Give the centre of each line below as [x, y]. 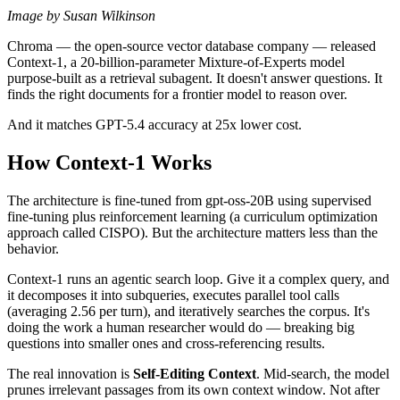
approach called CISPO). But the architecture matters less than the [192, 233]
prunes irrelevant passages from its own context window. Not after [193, 390]
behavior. [33, 249]
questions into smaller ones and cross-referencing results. [166, 344]
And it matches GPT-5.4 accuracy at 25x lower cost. [154, 125]
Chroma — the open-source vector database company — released [192, 46]
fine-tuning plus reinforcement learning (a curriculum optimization [192, 217]
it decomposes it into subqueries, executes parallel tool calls [173, 296]
